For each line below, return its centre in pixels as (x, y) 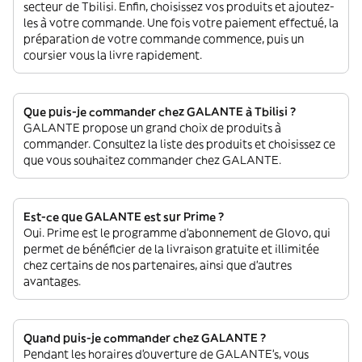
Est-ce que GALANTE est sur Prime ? (124, 217)
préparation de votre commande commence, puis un (164, 39)
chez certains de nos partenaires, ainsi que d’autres (158, 265)
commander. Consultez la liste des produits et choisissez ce (179, 144)
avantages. (52, 281)
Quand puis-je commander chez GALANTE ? (145, 338)
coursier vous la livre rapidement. (113, 55)
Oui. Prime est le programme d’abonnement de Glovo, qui (177, 233)
